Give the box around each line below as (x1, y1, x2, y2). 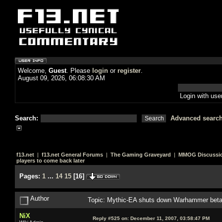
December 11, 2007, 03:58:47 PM (129, 215, 210, 221)
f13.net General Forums (42, 152, 103, 158)
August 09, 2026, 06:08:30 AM (18, 74, 105, 82)
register (117, 67, 141, 74)
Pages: (19, 172, 40, 180)
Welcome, (18, 67, 49, 74)
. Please (66, 67, 92, 74)
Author (29, 194, 49, 202)
